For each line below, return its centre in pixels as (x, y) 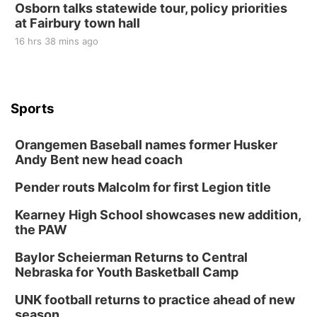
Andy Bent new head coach (99, 160)
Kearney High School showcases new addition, (158, 215)
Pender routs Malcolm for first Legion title (143, 187)
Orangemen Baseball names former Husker (146, 145)
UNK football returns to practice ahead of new (155, 300)
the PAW (41, 230)
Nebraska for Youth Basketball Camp (127, 272)
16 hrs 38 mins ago (57, 41)
